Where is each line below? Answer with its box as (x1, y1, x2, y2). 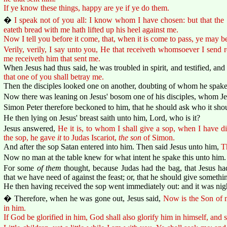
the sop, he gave (4, 133, 57, 142)
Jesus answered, (4, 124, 58, 133)
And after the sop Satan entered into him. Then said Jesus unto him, (4, 142, 221, 151)
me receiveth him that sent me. (4, 54, 100, 63)
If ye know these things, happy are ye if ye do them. (4, 3, 169, 12)
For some (4, 163, 37, 172)
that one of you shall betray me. (4, 72, 104, 81)
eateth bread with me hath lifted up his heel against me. (4, 25, 178, 34)
